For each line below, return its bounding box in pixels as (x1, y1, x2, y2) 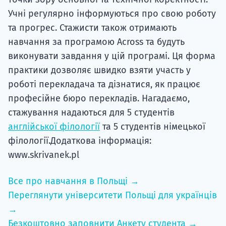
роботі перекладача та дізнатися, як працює (8, 79, 200, 90)
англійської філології (8, 121, 100, 133)
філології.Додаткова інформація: (8, 135, 151, 147)
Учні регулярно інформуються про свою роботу (8, 8, 216, 20)
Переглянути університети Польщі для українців (8, 190, 217, 201)
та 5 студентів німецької (100, 121, 205, 133)
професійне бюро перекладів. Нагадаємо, (8, 93, 190, 104)
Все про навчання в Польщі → (8, 176, 139, 187)
